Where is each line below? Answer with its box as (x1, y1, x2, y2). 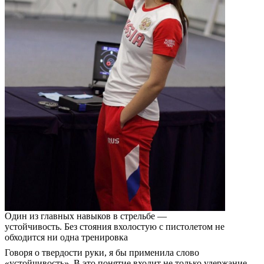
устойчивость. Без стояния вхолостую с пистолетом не (5, 222, 225, 232)
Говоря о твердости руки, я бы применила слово (5, 247, 199, 258)
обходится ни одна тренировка (5, 232, 128, 243)
